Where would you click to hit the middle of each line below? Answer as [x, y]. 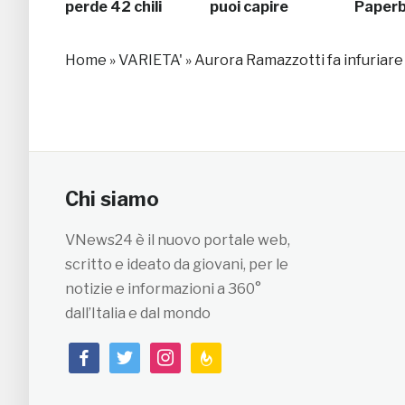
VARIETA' [151, 60]
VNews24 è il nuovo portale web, [178, 240]
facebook [101, 353]
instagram [184, 353]
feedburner [230, 353]
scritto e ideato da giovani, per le [177, 264]
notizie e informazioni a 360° [163, 288]
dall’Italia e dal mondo [138, 313]
